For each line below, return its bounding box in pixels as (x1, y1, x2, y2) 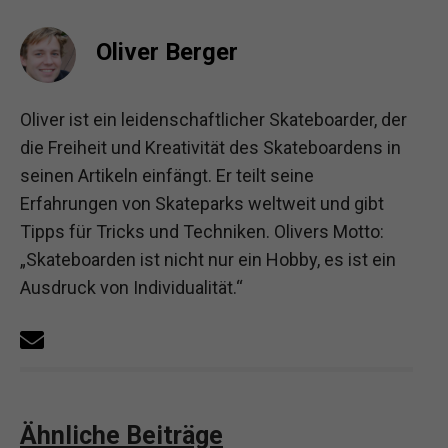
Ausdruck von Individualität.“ (20, 277, 243, 298)
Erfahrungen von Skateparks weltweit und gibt (20, 193, 384, 214)
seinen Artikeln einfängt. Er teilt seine (20, 165, 314, 186)
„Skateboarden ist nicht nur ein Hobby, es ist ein (20, 249, 396, 270)
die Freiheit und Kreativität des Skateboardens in (20, 137, 401, 158)
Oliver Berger (96, 38, 238, 66)
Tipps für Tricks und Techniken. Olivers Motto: (20, 221, 384, 242)
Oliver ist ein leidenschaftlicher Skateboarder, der (20, 109, 407, 130)
